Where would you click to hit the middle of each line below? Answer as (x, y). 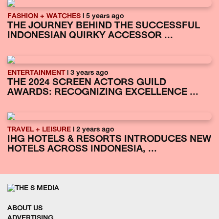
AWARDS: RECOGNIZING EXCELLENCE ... (103, 93)
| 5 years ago (102, 17)
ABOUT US (25, 208)
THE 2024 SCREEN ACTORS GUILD (87, 83)
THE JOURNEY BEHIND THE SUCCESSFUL (104, 26)
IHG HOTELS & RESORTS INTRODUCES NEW (109, 140)
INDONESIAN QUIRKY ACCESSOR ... (90, 36)
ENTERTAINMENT (36, 73)
